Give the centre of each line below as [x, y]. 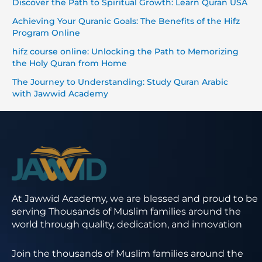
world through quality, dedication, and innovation [127, 225]
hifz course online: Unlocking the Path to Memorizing [126, 51]
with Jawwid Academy [61, 93]
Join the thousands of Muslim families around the [127, 254]
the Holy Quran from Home [70, 63]
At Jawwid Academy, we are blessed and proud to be [135, 199]
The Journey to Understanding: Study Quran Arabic [120, 82]
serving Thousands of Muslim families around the [126, 212]
